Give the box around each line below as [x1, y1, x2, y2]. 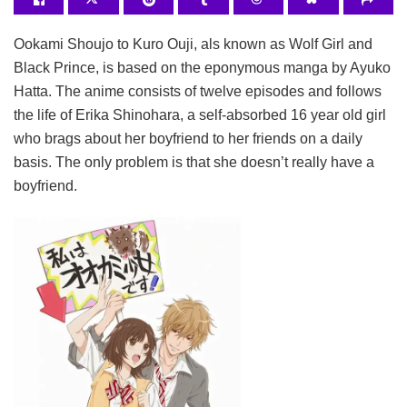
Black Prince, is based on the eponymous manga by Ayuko [14, 60, 391, 76]
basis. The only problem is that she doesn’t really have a [14, 154, 374, 171]
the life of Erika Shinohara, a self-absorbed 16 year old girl [14, 107, 386, 124]
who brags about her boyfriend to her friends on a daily [14, 131, 362, 147]
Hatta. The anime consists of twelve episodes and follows [14, 84, 382, 100]
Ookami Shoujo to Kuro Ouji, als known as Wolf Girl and [14, 36, 372, 53]
